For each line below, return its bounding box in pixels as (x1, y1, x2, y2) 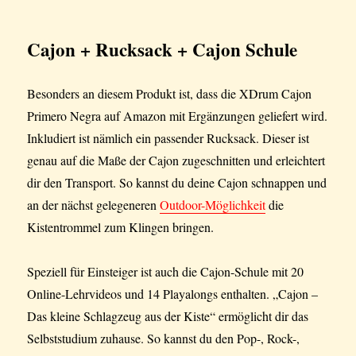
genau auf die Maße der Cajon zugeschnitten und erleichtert (27, 152, 326, 169)
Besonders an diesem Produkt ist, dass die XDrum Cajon (27, 85, 312, 103)
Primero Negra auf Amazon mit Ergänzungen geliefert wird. (27, 107, 328, 125)
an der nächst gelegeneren (27, 196, 161, 214)
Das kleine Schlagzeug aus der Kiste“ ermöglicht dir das (27, 308, 309, 325)
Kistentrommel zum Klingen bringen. (27, 219, 215, 236)
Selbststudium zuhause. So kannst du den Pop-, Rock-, (27, 330, 300, 347)
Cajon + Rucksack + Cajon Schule (27, 36, 298, 64)
